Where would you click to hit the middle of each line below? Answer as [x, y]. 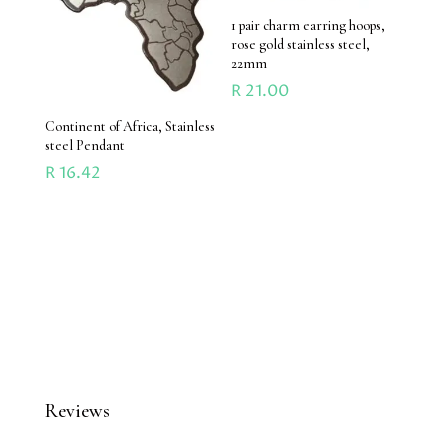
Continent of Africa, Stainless [129, 126]
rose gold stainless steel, [301, 45]
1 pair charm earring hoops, [308, 26]
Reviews [77, 410]
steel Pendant [84, 145]
